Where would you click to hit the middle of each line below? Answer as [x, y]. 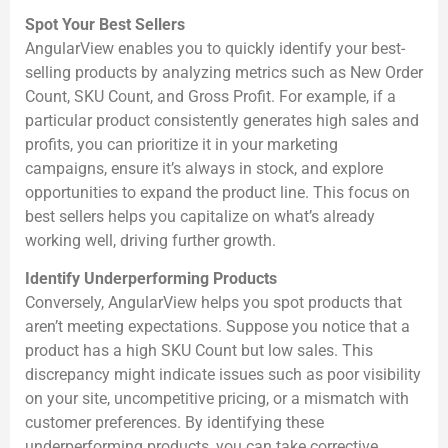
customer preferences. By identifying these [174, 423]
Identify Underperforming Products [151, 279]
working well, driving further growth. [150, 240]
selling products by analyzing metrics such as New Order [224, 72]
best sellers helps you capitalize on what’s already [200, 216]
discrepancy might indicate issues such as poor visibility [223, 375]
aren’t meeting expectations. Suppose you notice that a [217, 327]
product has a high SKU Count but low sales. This [199, 351]
